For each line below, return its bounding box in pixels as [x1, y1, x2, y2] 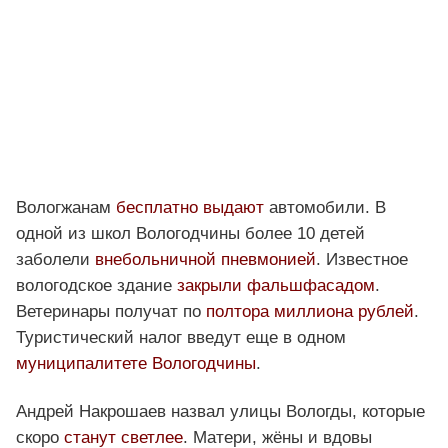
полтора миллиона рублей [206, 302, 414, 322]
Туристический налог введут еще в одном [16, 328, 346, 348]
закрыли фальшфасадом [177, 276, 375, 296]
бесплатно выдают [116, 198, 264, 218]
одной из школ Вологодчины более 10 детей [16, 224, 365, 244]
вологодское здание [16, 276, 177, 296]
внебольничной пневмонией [95, 250, 316, 270]
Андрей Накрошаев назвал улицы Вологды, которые [16, 402, 425, 422]
